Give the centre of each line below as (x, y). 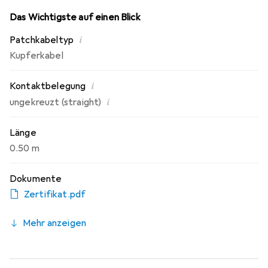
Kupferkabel (36, 56)
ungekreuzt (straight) (56, 102)
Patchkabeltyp (42, 40)
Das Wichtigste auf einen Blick (75, 17)
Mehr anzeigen (55, 223)
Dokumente (36, 179)
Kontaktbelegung (48, 86)
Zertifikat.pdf (55, 194)
